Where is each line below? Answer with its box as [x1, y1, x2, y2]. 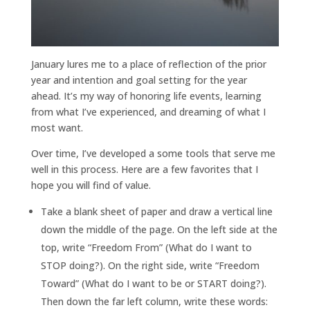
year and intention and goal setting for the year [30, 73, 247, 86]
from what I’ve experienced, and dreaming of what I [30, 104, 266, 118]
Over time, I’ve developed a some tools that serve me [30, 146, 275, 160]
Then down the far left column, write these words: [40, 294, 268, 308]
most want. [30, 120, 83, 134]
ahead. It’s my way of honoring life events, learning [30, 89, 262, 102]
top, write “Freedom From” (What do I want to [40, 240, 252, 254]
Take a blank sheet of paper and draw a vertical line [40, 204, 273, 218]
